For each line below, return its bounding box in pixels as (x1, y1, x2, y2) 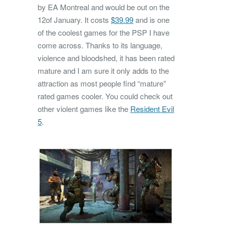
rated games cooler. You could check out (38, 90, 173, 101)
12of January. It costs (38, 14, 111, 25)
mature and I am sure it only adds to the (38, 65, 169, 76)
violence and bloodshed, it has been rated (38, 52, 175, 63)
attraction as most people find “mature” (38, 77, 166, 89)
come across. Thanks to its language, (38, 39, 162, 50)
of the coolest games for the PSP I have (38, 26, 169, 38)
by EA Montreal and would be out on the (38, 1, 169, 12)
